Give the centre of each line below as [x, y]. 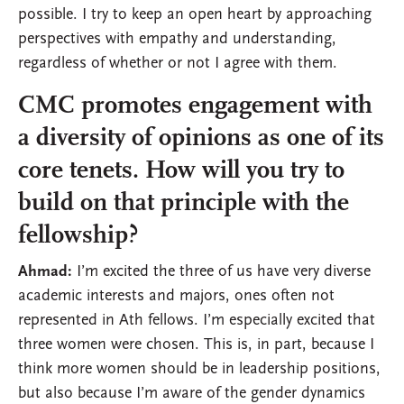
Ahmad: [45, 272]
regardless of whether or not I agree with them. [178, 64]
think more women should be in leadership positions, [199, 370]
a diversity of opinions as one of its [201, 139]
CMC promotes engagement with [195, 107]
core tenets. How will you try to [181, 172]
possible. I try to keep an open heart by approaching [195, 15]
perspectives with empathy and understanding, [177, 40]
